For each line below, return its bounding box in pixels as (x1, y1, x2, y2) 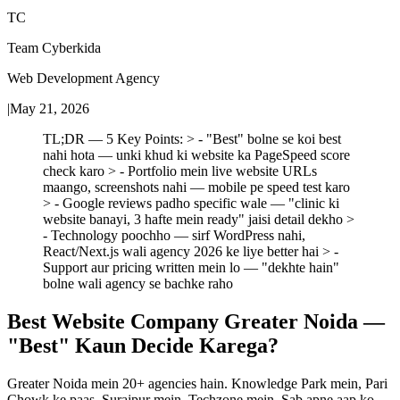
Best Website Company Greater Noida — (7, 309, 385, 333)
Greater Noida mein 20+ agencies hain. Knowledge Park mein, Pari (7, 375, 387, 391)
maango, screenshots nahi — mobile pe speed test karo (43, 179, 350, 195)
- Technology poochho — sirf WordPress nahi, (43, 227, 305, 243)
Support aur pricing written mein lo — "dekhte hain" (43, 259, 339, 275)
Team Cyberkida (7, 39, 101, 55)
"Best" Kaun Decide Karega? (7, 333, 279, 357)
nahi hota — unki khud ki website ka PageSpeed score (43, 146, 350, 162)
